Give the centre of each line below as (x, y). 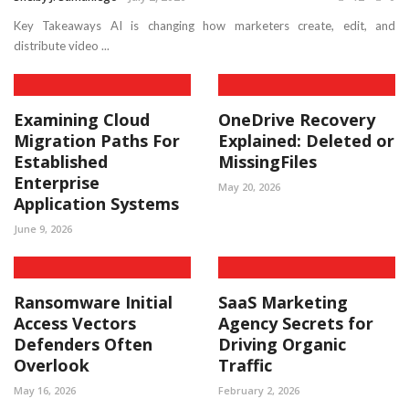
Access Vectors (75, 323)
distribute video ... (62, 45)
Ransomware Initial (93, 302)
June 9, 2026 (43, 228)
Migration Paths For (97, 140)
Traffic (245, 365)
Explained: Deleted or (306, 140)
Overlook (52, 365)
